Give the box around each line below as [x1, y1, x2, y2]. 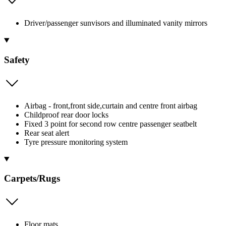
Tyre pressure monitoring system [24, 137, 128, 146]
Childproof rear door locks [24, 110, 108, 119]
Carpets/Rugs [4, 173, 60, 184]
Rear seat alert [24, 128, 69, 137]
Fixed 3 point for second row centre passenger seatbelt [24, 119, 197, 128]
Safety [4, 54, 30, 66]
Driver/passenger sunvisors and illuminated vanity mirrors [24, 19, 207, 28]
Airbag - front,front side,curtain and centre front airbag [24, 101, 197, 110]
